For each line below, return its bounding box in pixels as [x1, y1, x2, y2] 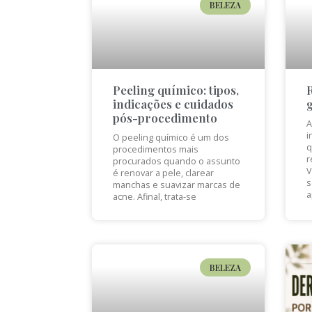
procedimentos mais [113, 143, 198, 155]
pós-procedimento [113, 109, 217, 125]
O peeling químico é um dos [113, 131, 229, 143]
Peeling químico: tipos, [113, 81, 239, 97]
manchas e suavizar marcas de [113, 178, 240, 191]
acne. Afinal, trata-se [113, 190, 196, 203]
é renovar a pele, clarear [113, 166, 214, 179]
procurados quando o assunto [113, 155, 240, 167]
